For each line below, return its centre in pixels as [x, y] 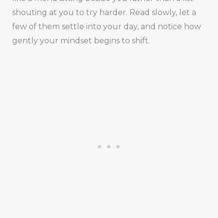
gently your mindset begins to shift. [81, 40]
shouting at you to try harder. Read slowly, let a [104, 12]
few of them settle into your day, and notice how [106, 26]
